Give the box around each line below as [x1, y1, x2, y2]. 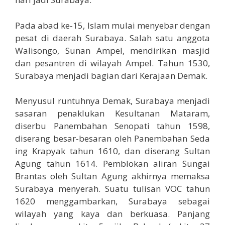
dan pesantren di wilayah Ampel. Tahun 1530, [15, 57, 210, 69]
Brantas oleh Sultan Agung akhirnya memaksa [15, 170, 210, 182]
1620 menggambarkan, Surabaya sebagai [15, 195, 210, 207]
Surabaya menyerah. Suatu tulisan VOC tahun [15, 183, 210, 195]
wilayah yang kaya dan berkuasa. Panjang [15, 208, 210, 220]
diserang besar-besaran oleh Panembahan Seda [15, 133, 210, 145]
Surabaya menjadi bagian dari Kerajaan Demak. [15, 69, 207, 81]
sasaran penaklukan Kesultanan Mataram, [15, 107, 210, 120]
